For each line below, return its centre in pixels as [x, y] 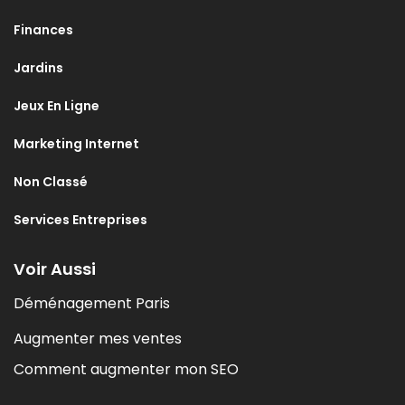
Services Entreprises [80, 220]
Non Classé [51, 182]
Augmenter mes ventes [98, 339]
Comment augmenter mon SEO [126, 370]
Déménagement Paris [92, 304]
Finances [43, 30]
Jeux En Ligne [57, 106]
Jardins [38, 68]
